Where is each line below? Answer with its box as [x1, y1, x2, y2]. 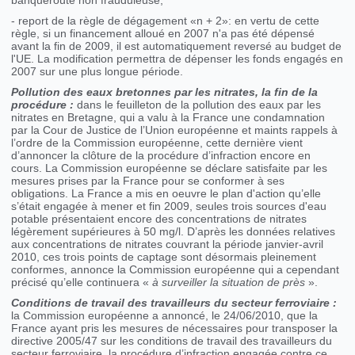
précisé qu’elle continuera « [11, 276, 153, 289]
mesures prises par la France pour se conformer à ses [11, 174, 285, 188]
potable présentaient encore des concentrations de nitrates [11, 212, 307, 226]
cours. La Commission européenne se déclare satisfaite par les [11, 162, 328, 175]
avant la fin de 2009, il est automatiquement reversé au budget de [11, 40, 342, 53]
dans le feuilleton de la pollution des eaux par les [74, 98, 322, 112]
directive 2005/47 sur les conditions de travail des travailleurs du [11, 334, 333, 348]
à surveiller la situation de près [152, 276, 306, 289]
